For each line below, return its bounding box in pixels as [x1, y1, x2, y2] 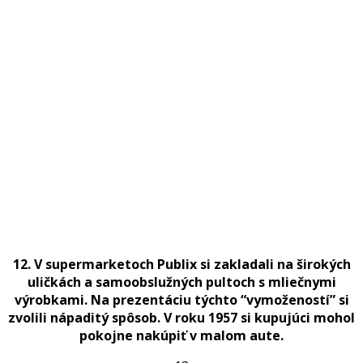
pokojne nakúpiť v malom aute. [79, 326, 284, 344]
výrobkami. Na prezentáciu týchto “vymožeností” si [14, 290, 349, 309]
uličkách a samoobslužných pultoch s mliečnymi [27, 272, 336, 291]
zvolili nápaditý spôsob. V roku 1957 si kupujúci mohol [8, 308, 355, 327]
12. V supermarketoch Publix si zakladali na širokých [12, 254, 351, 273]
